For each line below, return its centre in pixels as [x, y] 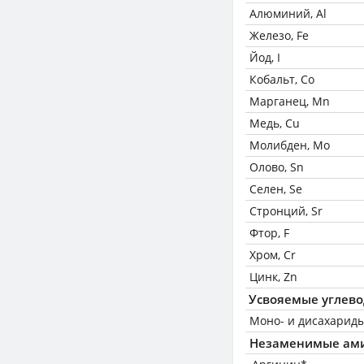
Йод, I [265, 57]
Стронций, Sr [286, 211]
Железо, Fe [279, 35]
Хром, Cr [273, 255]
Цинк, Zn [273, 277]
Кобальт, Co [282, 79]
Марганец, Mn [290, 101]
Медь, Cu [275, 123]
